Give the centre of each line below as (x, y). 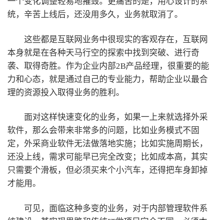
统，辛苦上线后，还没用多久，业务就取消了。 (95, 14)
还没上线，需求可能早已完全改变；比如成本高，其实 (108, 157)
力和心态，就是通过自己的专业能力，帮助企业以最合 (108, 79)
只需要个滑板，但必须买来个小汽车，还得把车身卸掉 (108, 170)
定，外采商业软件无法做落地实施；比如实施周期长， (108, 144)
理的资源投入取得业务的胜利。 (66, 92)
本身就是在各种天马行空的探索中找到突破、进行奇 (103, 53)
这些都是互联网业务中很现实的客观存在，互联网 (116, 39)
